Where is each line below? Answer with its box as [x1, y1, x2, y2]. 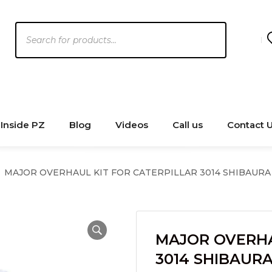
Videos [115, 119, 148, 131]
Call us [172, 119, 203, 131]
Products [14, 23, 60, 35]
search [14, 40, 47, 52]
